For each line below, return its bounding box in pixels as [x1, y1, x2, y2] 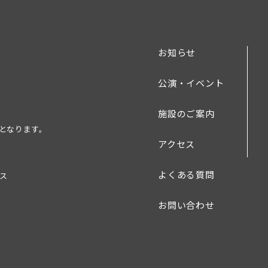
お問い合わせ [158, 199, 215, 211]
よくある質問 [158, 168, 215, 181]
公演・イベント [158, 77, 224, 89]
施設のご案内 [158, 107, 215, 120]
